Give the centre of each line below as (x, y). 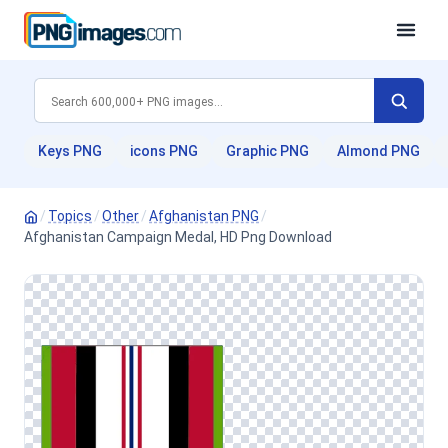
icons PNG (164, 151)
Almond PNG (378, 151)
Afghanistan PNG (204, 216)
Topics (70, 216)
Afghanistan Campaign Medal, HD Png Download (178, 237)
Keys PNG (70, 151)
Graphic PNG (267, 151)
